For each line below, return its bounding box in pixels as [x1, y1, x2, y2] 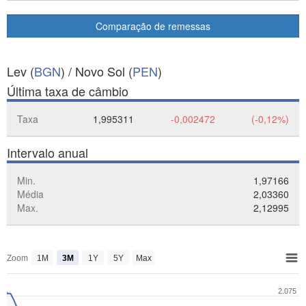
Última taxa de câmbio [7, 82, 128, 100]
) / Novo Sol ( [61, 62, 133, 80]
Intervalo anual [7, 143, 88, 161]
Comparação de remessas [96, 19, 210, 33]
